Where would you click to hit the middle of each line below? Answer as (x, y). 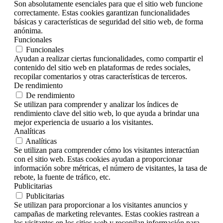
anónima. (28, 31)
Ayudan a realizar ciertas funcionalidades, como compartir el (109, 59)
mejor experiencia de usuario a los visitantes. (84, 122)
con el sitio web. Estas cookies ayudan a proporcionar (98, 159)
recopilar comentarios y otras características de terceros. (101, 77)
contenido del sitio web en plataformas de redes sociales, (102, 68)
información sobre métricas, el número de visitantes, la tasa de (111, 168)
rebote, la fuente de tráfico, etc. (62, 177)
